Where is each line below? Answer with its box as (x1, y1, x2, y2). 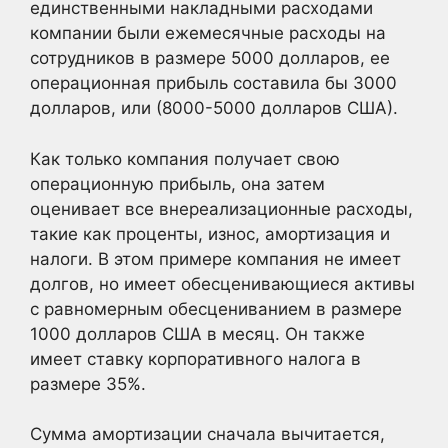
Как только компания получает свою (30, 148, 340, 169)
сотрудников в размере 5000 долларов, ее (30, 48, 390, 68)
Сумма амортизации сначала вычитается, (30, 424, 385, 444)
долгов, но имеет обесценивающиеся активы (30, 273, 415, 294)
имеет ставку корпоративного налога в (30, 348, 361, 369)
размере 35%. (30, 373, 146, 394)
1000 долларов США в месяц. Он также (30, 323, 365, 344)
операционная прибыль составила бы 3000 (30, 73, 397, 93)
